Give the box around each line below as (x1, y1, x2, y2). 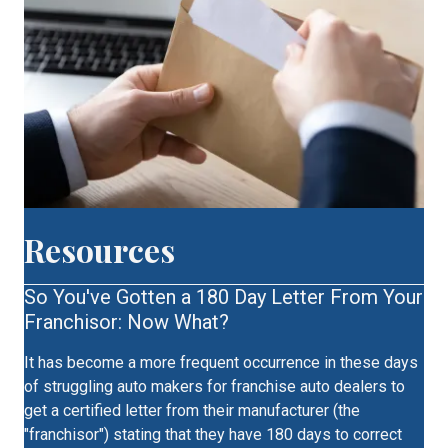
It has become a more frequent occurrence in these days (24, 353, 418, 373)
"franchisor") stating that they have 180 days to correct (24, 425, 402, 445)
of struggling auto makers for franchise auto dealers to (24, 377, 405, 397)
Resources (24, 228, 175, 272)
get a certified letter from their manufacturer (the (24, 401, 360, 421)
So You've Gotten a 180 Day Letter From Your (24, 285, 423, 310)
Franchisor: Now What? (24, 310, 229, 335)
